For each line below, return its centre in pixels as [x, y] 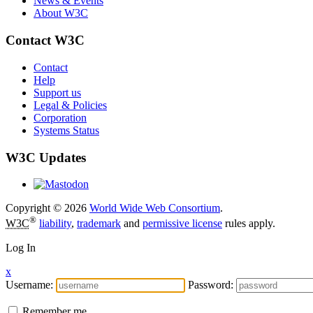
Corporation [60, 117]
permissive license [182, 224]
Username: [29, 284]
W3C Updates [46, 157]
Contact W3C [45, 41]
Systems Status [66, 130]
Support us [57, 92]
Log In [21, 247]
